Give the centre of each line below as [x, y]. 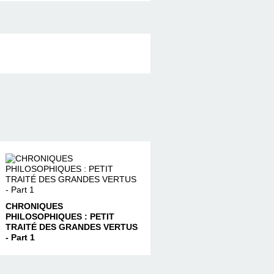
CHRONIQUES [34, 206]
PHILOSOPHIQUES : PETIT [60, 216]
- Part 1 [20, 237]
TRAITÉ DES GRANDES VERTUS [71, 227]
